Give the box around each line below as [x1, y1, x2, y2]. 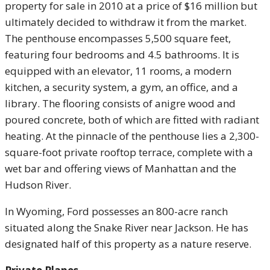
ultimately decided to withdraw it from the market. [5, 15, 246, 29]
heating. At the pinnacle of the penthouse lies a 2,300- [5, 129, 259, 143]
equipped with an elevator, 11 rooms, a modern [5, 64, 231, 78]
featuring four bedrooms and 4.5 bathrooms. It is [5, 48, 239, 61]
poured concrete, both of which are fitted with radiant [5, 113, 259, 127]
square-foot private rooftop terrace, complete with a [5, 145, 253, 159]
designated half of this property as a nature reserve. [5, 237, 251, 251]
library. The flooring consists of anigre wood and [5, 96, 236, 110]
